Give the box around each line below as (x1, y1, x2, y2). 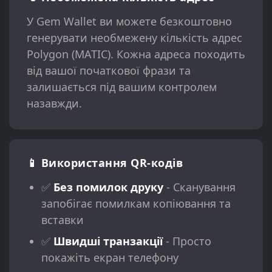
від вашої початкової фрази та (26, 63, 191, 78)
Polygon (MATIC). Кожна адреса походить (26, 47, 245, 62)
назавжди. (26, 96, 82, 111)
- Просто (162, 233, 211, 248)
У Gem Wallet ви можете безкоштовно (26, 14, 232, 29)
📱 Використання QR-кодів (26, 155, 183, 170)
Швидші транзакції (53, 233, 163, 248)
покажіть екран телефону (41, 250, 178, 265)
